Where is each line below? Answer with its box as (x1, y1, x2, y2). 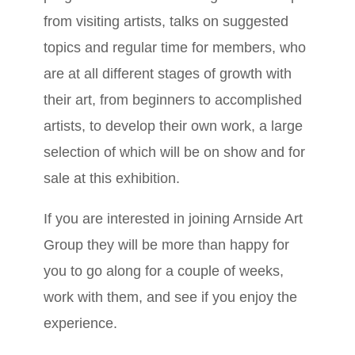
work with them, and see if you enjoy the (44, 289, 297, 306)
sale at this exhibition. (44, 170, 180, 187)
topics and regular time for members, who (44, 40, 306, 56)
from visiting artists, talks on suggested (44, 13, 288, 30)
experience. (44, 315, 117, 332)
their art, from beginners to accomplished (44, 92, 302, 109)
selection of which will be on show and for (44, 144, 305, 161)
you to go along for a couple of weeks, (44, 263, 284, 280)
